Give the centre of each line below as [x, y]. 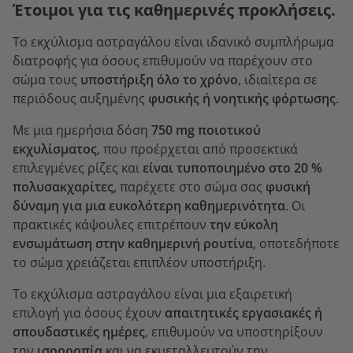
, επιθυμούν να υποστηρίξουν [234, 331]
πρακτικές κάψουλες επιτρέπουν [111, 224]
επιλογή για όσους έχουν [89, 312]
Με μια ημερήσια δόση [82, 130]
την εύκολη [244, 224]
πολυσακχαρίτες [63, 186]
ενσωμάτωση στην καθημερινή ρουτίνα [133, 243]
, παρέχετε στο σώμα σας [190, 186]
